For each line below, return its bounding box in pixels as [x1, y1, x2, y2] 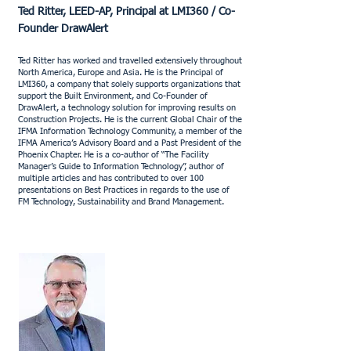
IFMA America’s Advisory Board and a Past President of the [18, 139, 241, 147]
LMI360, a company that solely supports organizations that [18, 80, 241, 89]
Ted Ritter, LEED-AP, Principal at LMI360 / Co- [18, 6, 235, 17]
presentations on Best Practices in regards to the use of [18, 186, 230, 194]
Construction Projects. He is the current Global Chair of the [18, 115, 242, 124]
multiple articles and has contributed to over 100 [18, 174, 204, 183]
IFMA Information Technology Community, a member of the [18, 127, 242, 136]
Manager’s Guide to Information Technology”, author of [18, 162, 224, 171]
